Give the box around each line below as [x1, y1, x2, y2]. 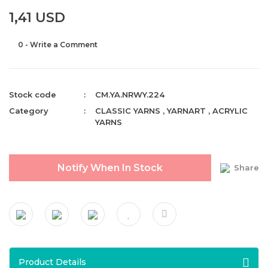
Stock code [9, 90, 56, 99]
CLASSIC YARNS [95, 106, 161, 115]
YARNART [167, 106, 206, 115]
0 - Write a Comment [18, 40, 98, 49]
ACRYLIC [212, 106, 248, 115]
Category [9, 106, 48, 115]
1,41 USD [9, 10, 65, 26]
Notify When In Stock [57, 162, 163, 173]
